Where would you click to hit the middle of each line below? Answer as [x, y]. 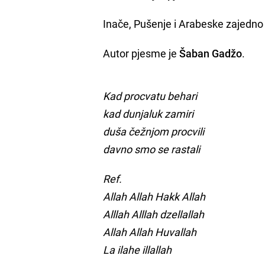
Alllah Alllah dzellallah [154, 214]
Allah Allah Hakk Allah [154, 196]
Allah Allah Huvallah [150, 232]
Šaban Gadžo [211, 53]
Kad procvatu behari [151, 96]
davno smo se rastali [152, 149]
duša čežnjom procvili [154, 131]
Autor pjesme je [141, 53]
